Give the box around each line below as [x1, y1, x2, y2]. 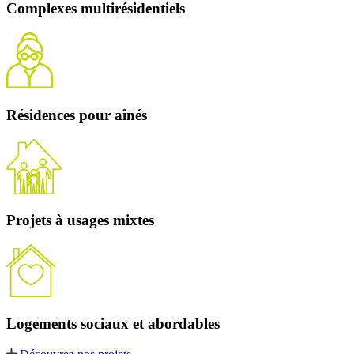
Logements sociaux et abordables [6, 314, 220, 332]
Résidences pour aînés [6, 106, 147, 123]
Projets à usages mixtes [6, 212, 154, 229]
